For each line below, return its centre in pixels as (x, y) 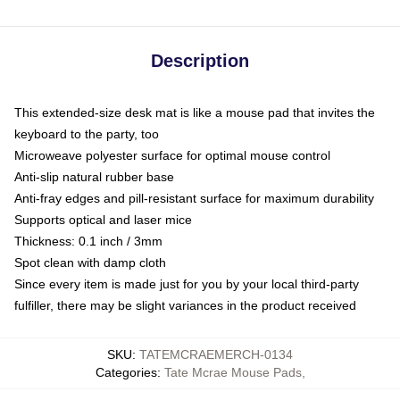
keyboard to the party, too (87, 133)
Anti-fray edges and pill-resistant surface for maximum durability (194, 198)
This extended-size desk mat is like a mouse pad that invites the (195, 112)
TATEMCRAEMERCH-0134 (216, 354)
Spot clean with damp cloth (90, 262)
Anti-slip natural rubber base (94, 176)
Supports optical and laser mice (103, 219)
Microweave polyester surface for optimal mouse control (172, 155)
